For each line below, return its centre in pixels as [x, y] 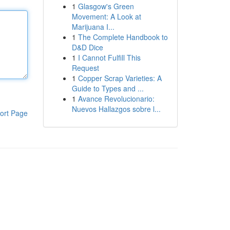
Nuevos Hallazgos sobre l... [116, 109]
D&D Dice [87, 47]
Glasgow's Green [106, 6]
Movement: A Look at [106, 16]
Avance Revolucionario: [116, 99]
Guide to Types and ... [108, 88]
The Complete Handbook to [123, 37]
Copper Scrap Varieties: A [120, 78]
